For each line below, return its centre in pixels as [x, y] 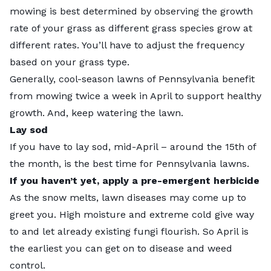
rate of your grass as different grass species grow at [131, 28]
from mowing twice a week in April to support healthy [135, 96]
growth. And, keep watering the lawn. [98, 113]
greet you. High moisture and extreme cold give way [132, 214]
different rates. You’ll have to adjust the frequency [127, 45]
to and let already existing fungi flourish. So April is [129, 231]
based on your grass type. [71, 62]
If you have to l [44, 146]
